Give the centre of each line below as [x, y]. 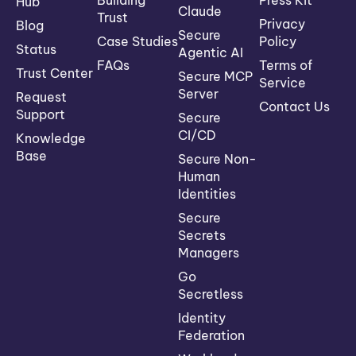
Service [282, 83]
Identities [207, 194]
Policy [278, 42]
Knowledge [51, 139]
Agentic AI [211, 53]
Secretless [211, 294]
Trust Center [54, 74]
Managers [209, 253]
